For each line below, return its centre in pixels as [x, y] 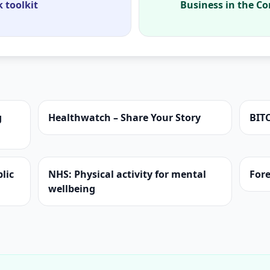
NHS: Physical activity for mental [127, 174]
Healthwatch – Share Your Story [124, 118]
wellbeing [71, 189]
